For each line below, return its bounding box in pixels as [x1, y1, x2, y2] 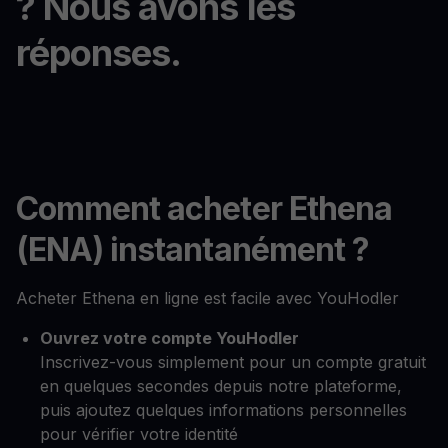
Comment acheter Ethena [16, 188, 392, 228]
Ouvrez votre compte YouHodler [40, 327, 299, 348]
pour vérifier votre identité [40, 423, 238, 444]
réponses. [16, 30, 182, 75]
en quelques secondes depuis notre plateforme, [40, 375, 402, 396]
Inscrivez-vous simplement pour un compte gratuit [40, 351, 426, 372]
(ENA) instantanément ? [16, 229, 369, 269]
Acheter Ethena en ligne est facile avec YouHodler [16, 287, 399, 308]
